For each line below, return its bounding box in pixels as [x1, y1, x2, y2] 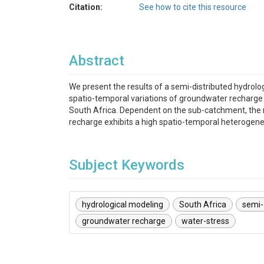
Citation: [69, 2, 103, 12]
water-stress [181, 216, 229, 226]
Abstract [69, 52, 124, 69]
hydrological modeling [82, 200, 163, 209]
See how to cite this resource [139, 2, 246, 12]
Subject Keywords [69, 157, 184, 173]
